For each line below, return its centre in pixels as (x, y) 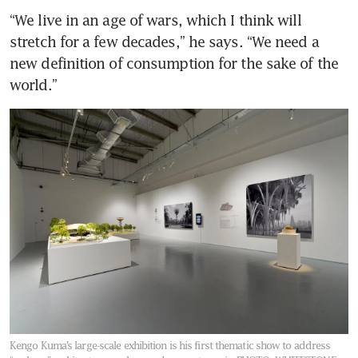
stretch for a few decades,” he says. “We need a (164, 41)
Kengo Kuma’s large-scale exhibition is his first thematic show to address (170, 345)
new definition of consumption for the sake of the (174, 63)
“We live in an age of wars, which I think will (155, 20)
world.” (33, 84)
